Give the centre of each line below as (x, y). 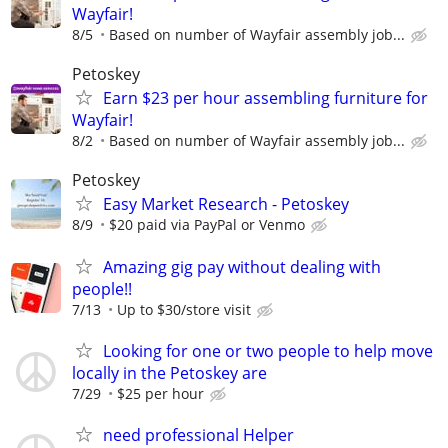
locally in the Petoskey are (169, 372)
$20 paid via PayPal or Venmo (207, 225)
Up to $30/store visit (184, 309)
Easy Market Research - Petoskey (226, 204)
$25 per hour (160, 393)
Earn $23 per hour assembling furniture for (265, 98)
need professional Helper (198, 435)
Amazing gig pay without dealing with (242, 266)
